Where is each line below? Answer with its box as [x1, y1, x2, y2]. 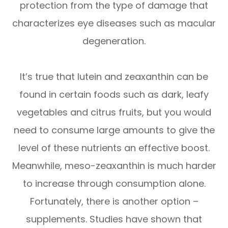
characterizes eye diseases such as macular [12, 17, 216, 30]
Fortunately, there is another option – [30, 195, 198, 208]
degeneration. [82, 35, 146, 48]
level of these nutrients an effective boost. [18, 141, 210, 155]
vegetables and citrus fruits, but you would [17, 106, 211, 119]
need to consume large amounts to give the [13, 124, 215, 137]
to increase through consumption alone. [22, 177, 206, 190]
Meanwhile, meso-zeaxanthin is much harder [12, 159, 216, 173]
